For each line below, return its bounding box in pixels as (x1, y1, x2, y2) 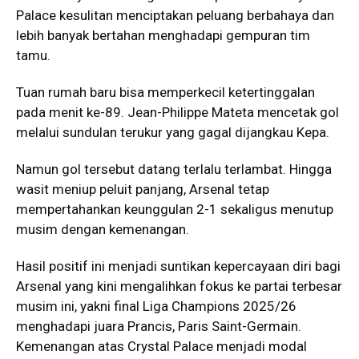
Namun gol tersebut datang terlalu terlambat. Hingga (16, 160, 332, 177)
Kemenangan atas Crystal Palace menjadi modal (16, 337, 307, 354)
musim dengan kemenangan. (16, 220, 189, 237)
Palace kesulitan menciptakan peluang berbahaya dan (16, 6, 334, 23)
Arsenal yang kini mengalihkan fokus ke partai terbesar (16, 277, 342, 294)
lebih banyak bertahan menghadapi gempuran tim (16, 26, 310, 43)
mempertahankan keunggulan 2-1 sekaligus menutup (16, 200, 333, 217)
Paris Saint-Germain (178, 317, 298, 334)
